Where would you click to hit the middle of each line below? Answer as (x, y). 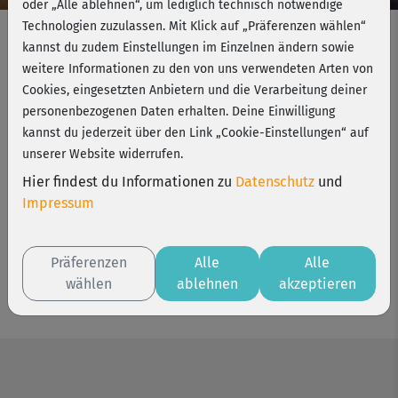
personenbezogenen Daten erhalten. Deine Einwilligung (179, 111)
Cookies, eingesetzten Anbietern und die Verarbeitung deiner (195, 90)
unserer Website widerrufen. (103, 154)
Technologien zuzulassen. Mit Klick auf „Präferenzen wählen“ (194, 26)
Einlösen (199, 131)
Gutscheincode (61, 41)
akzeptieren (317, 284)
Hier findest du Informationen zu (129, 182)
